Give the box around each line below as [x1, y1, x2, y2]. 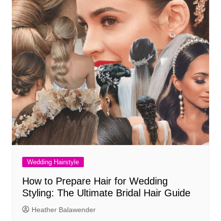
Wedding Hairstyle [27, 158, 79, 166]
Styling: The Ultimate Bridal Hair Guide [22, 187, 190, 198]
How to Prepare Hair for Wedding [22, 176, 168, 186]
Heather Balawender [31, 206, 96, 214]
